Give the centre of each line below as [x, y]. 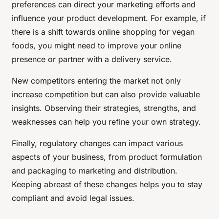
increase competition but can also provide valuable [106, 95]
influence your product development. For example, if [109, 18]
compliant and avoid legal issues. [73, 198]
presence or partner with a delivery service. [92, 59]
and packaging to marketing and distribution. [95, 171]
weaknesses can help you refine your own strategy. [106, 122]
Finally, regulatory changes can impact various [97, 143]
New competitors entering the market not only [96, 81]
